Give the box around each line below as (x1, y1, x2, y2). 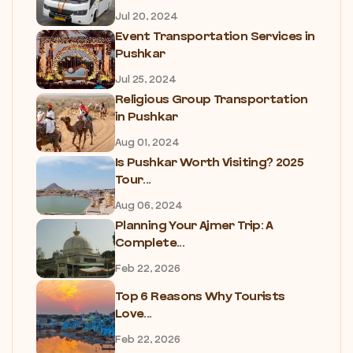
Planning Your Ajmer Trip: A (115, 217, 273, 235)
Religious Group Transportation (115, 91, 308, 109)
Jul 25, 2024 (115, 72, 176, 88)
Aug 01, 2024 (115, 135, 180, 151)
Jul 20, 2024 (115, 9, 178, 25)
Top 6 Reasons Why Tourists (115, 288, 285, 306)
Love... (115, 305, 152, 323)
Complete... (115, 234, 184, 252)
